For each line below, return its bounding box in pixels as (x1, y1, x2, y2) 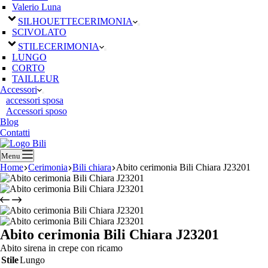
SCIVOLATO (12, 27, 66, 37)
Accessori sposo (6, 106, 67, 116)
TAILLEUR (12, 74, 59, 84)
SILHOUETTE (18, 16, 78, 26)
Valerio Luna (12, 2, 61, 12)
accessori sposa (6, 95, 63, 105)
